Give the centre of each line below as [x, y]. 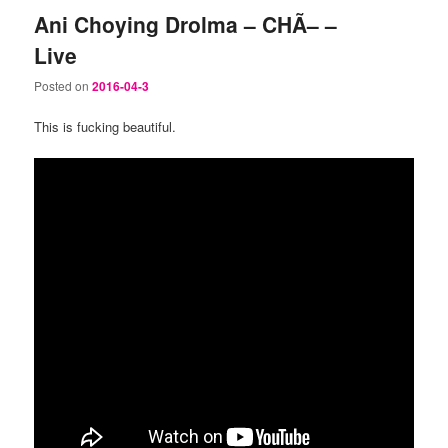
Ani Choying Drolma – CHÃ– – [186, 23]
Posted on [63, 85]
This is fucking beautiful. [105, 127]
